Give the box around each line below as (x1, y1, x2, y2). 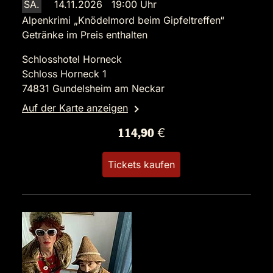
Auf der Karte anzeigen (22, 102, 128, 114)
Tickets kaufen (108, 158, 175, 171)
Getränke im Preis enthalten (22, 29, 147, 41)
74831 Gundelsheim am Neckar (22, 82, 165, 94)
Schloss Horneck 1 (22, 68, 107, 80)
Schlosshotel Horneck (22, 53, 122, 65)
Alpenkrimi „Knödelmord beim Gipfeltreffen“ (22, 14, 224, 26)
